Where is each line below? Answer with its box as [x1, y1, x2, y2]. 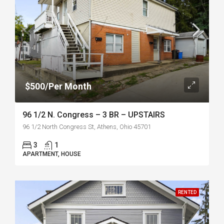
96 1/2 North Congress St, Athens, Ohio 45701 [22, 123, 151, 130]
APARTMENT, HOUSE [22, 150, 81, 157]
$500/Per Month [25, 81, 91, 91]
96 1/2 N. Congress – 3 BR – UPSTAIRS [22, 110, 165, 119]
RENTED [178, 189, 196, 195]
